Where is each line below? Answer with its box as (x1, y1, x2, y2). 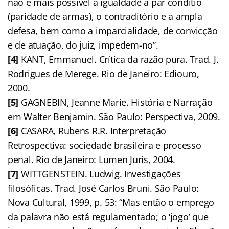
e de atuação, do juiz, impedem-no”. (8, 38, 158, 51)
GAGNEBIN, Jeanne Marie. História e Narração (18, 96, 213, 108)
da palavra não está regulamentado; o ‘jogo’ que (8, 210, 209, 223)
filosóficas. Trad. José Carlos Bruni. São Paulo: (8, 181, 199, 194)
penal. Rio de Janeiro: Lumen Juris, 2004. (8, 153, 175, 166)
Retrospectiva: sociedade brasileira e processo (8, 139, 201, 151)
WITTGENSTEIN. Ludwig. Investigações (18, 167, 181, 180)
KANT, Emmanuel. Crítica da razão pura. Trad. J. (18, 53, 219, 65)
